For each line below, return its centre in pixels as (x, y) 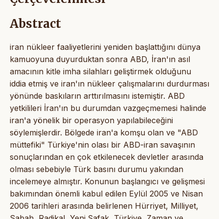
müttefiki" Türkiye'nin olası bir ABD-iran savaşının (102, 144)
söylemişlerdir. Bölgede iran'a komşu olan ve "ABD (104, 132)
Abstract (35, 23)
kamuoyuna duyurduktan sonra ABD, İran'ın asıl (100, 59)
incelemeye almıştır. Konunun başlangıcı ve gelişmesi (107, 181)
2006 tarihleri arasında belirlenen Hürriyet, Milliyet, (104, 206)
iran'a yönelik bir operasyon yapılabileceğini (91, 120)
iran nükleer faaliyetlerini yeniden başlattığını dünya (105, 47)
